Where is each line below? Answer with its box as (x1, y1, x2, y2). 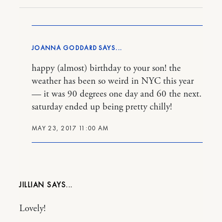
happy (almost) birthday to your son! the (32, 62, 181, 75)
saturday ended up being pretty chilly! (32, 101, 172, 113)
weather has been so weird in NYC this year (32, 75, 194, 88)
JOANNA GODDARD (32, 44, 98, 53)
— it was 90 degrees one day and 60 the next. (32, 88, 202, 101)
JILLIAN (19, 180, 45, 190)
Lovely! (19, 203, 46, 215)
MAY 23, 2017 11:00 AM (32, 124, 109, 133)
